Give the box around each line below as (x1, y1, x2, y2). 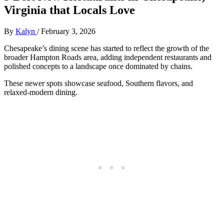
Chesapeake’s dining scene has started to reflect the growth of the (4, 43, 209, 52)
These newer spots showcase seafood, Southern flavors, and (4, 78, 193, 87)
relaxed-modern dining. (4, 87, 77, 96)
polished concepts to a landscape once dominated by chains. (4, 61, 192, 70)
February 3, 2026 (41, 26, 95, 35)
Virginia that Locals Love (4, 3, 135, 16)
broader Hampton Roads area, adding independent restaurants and (4, 52, 211, 61)
